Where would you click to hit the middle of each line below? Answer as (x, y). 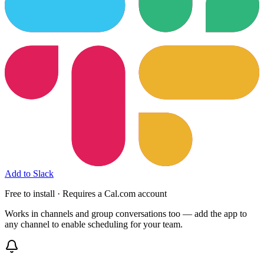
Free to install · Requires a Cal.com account (86, 193)
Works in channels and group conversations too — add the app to (126, 213)
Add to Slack (29, 173)
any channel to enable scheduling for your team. (94, 224)
